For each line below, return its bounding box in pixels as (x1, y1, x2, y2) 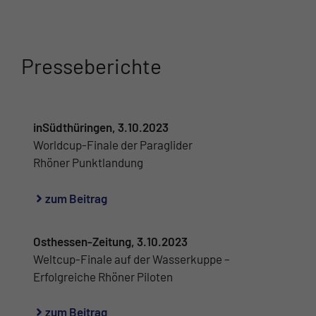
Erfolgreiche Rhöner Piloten (33, 269, 173, 284)
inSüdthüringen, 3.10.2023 (33, 120, 169, 135)
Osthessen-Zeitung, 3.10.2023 (33, 233, 188, 248)
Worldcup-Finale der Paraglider (33, 138, 193, 152)
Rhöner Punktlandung (33, 155, 143, 170)
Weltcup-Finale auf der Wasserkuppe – (33, 251, 230, 266)
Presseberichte (21, 53, 162, 79)
